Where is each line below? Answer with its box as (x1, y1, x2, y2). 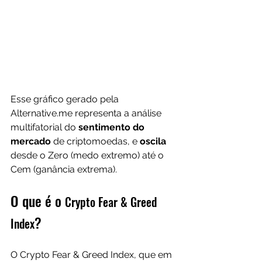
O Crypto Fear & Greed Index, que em (11, 249, 174, 260)
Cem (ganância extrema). (11, 164, 117, 175)
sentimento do (78, 122, 147, 133)
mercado (11, 136, 51, 147)
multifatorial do (11, 122, 78, 133)
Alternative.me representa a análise (11, 108, 164, 119)
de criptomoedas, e (51, 136, 140, 147)
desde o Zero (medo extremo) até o (11, 150, 166, 161)
